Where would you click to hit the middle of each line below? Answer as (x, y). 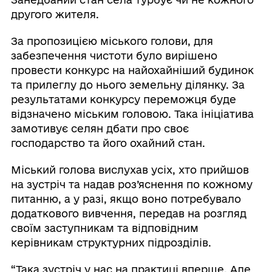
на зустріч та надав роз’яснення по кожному (131, 185)
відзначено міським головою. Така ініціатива (132, 114)
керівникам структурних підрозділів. (111, 243)
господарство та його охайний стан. (108, 143)
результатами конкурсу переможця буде (123, 100)
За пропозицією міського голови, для (112, 41)
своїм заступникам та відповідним (104, 228)
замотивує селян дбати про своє (100, 129)
